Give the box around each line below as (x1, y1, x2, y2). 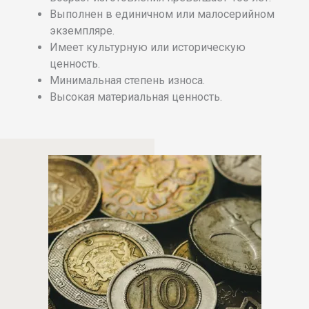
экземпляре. (50, 23, 114, 37)
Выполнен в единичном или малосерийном (50, 7, 275, 21)
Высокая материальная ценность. (50, 90, 222, 103)
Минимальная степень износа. (50, 73, 205, 87)
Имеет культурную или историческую (50, 40, 246, 54)
